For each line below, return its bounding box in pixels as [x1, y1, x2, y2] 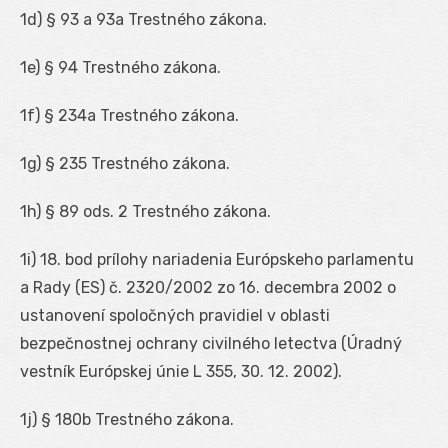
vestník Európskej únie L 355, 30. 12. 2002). [20, 361, 342, 381]
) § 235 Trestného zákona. [36, 153, 230, 173]
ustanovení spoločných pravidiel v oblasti [20, 305, 330, 325]
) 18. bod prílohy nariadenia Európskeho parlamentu [31, 249, 414, 269]
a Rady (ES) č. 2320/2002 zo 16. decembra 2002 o [20, 277, 396, 297]
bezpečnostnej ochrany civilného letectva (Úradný [20, 333, 402, 353]
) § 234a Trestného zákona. [35, 105, 239, 125]
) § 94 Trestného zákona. [35, 57, 221, 77]
